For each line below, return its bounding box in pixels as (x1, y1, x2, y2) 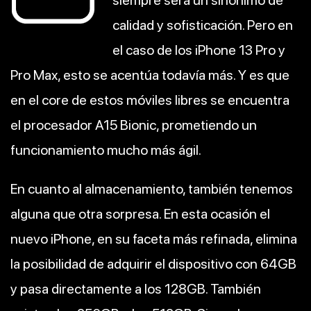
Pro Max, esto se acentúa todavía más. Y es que (10, 67, 289, 84)
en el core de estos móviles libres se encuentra (10, 92, 289, 109)
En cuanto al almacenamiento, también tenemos (10, 180, 293, 198)
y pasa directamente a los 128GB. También (10, 280, 261, 298)
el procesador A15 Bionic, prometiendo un (10, 117, 257, 134)
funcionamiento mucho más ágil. (10, 142, 201, 159)
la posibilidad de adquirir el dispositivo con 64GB (10, 255, 296, 273)
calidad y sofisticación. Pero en (112, 17, 293, 34)
